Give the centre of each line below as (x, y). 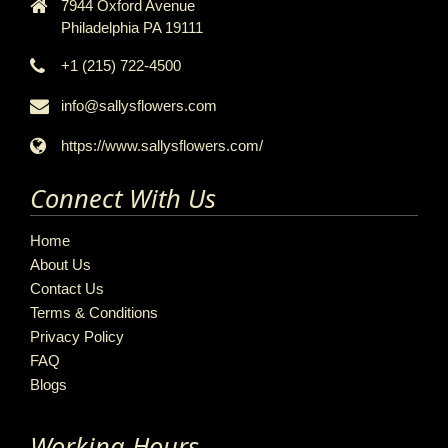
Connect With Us (123, 198)
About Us (60, 264)
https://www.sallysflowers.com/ (162, 146)
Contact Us (67, 288)
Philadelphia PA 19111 (132, 28)
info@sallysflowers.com (139, 106)
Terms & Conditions (94, 312)
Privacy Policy (77, 336)
